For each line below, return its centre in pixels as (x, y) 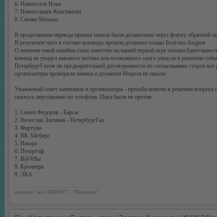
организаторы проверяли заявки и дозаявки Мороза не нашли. (91, 74)
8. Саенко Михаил (36, 19)
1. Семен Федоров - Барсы (46, 112)
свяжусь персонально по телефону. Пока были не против (83, 97)
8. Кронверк (29, 167)
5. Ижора (26, 143)
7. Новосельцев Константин (48, 12)
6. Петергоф (29, 151)
